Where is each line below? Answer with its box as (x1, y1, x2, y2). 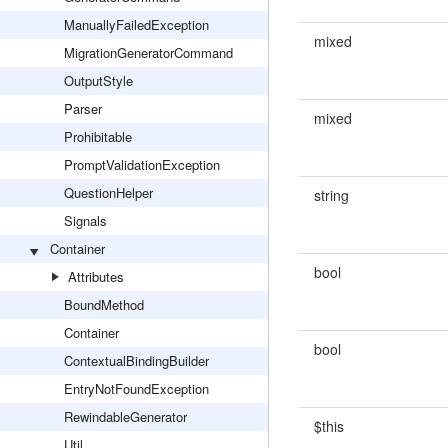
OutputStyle (64, 71, 133, 90)
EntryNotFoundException (64, 379, 209, 398)
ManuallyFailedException (64, 15, 209, 34)
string (313, 185, 349, 205)
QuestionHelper (64, 183, 153, 202)
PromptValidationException (64, 155, 220, 174)
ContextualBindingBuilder (64, 351, 209, 370)
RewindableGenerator (64, 407, 187, 426)
